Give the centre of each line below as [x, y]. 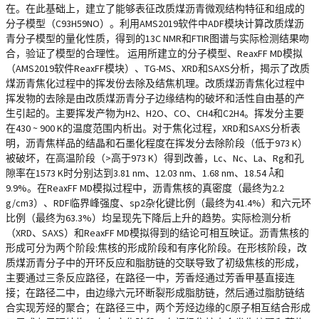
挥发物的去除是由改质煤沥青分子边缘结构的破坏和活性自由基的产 [155, 98]
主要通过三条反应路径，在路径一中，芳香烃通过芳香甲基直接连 [150, 278]
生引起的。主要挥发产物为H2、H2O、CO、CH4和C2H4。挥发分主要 [155, 113]
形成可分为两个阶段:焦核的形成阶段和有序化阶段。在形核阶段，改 [156, 248]
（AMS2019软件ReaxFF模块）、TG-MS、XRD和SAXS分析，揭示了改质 [158, 68]
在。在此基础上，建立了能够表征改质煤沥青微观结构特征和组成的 [155, 9]
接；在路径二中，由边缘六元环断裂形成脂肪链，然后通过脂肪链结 [155, 293]
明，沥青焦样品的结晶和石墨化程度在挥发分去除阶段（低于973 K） [157, 143]
